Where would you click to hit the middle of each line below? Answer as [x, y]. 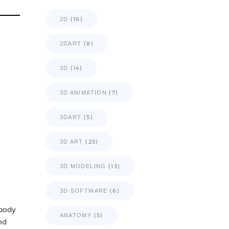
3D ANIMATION [83, 93]
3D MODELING [83, 166]
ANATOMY [76, 215]
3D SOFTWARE [84, 191]
